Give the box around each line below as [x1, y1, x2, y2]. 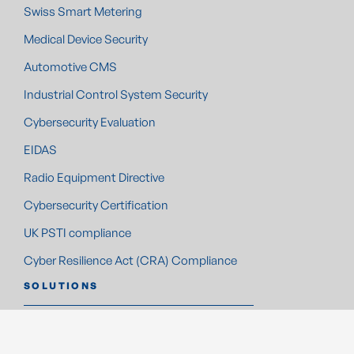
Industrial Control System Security [24, 86, 208, 102]
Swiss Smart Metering [24, 3, 142, 19]
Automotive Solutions [24, 318, 141, 333]
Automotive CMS [24, 58, 117, 74]
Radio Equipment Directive [24, 169, 164, 185]
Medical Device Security [24, 31, 148, 47]
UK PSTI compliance [24, 224, 131, 240]
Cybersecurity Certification [24, 197, 168, 213]
